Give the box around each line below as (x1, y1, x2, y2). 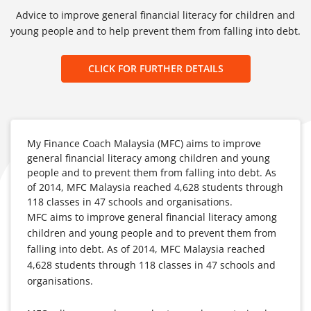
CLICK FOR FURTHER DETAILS (87, 62, 224, 75)
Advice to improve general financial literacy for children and (16, 8, 295, 22)
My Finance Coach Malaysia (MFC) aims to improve (27, 137, 261, 150)
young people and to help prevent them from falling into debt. (10, 24, 301, 37)
